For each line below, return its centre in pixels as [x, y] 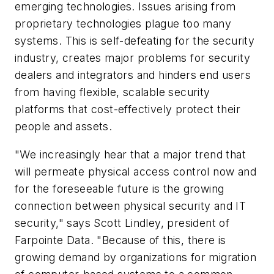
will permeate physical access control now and [135, 171]
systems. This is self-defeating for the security [135, 40]
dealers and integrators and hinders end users [133, 75]
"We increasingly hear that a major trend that [130, 154]
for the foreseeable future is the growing [120, 188]
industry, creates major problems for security [132, 57]
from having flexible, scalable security [113, 92]
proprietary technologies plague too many [123, 23]
